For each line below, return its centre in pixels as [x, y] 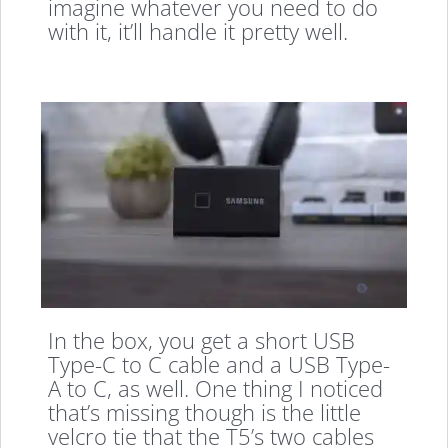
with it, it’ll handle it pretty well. [198, 31]
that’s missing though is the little [205, 411]
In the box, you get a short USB [202, 339]
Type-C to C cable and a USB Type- [219, 363]
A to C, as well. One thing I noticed [216, 387]
